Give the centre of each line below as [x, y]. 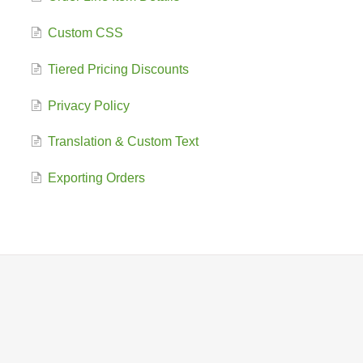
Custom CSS [85, 32]
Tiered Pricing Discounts [118, 69]
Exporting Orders [96, 178]
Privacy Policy [88, 105]
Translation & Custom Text [123, 142]
